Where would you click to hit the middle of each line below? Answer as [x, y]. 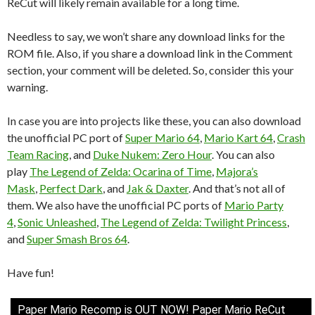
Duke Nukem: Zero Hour [152, 154]
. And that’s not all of [237, 188]
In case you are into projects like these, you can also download [154, 120]
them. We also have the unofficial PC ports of [116, 205]
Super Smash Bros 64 [77, 238]
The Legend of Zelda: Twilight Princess [194, 221]
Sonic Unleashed [57, 221]
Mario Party [254, 205]
